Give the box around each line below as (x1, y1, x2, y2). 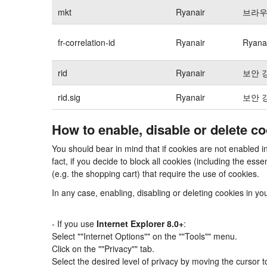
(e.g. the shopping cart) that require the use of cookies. (52, 167, 259, 179)
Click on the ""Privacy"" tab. (52, 243, 154, 254)
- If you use (52, 218, 97, 229)
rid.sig (58, 91, 80, 103)
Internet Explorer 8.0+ (97, 218, 184, 229)
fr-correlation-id (58, 36, 115, 48)
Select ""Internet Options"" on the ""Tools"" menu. (52, 230, 237, 242)
